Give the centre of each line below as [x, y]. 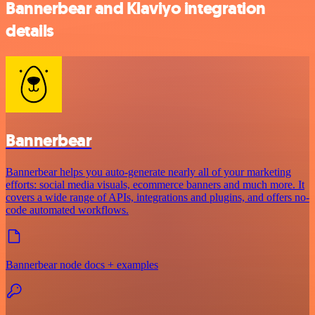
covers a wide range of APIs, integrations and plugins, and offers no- [157, 197]
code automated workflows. [67, 210]
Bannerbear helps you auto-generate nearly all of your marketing [148, 172]
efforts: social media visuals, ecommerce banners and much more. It [155, 184]
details [30, 31]
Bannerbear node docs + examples [82, 264]
